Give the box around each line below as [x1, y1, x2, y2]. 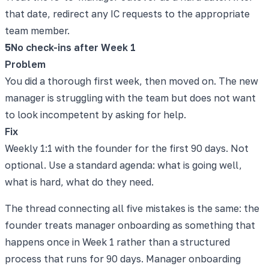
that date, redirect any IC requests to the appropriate [5, 7, 250, 20]
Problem [5, 58, 46, 70]
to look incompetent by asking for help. [5, 108, 186, 121]
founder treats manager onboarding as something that [5, 219, 255, 231]
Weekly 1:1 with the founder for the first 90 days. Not [5, 142, 249, 154]
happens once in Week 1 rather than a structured [5, 235, 230, 248]
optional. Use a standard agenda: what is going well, [5, 159, 242, 171]
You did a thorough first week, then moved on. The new [5, 74, 258, 87]
